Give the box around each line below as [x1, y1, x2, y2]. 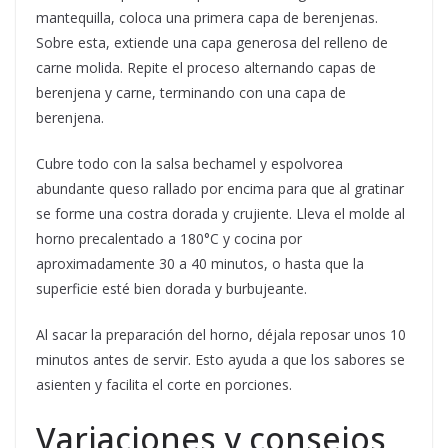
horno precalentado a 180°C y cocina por [36, 229, 302, 249]
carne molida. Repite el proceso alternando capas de [36, 58, 376, 78]
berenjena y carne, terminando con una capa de [36, 83, 346, 103]
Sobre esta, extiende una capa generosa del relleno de [36, 33, 388, 53]
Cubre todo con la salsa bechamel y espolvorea [36, 154, 343, 174]
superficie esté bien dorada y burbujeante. [36, 279, 307, 299]
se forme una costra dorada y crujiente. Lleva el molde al [36, 204, 405, 224]
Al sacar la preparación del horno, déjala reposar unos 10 [36, 325, 406, 345]
